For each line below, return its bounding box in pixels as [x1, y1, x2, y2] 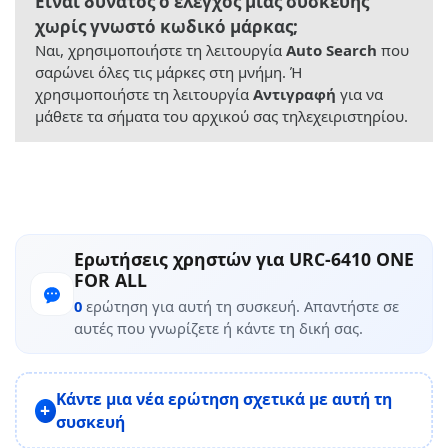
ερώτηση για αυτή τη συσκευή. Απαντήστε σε [82, 296, 399, 317]
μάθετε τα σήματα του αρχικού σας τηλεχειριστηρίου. [35, 106, 408, 127]
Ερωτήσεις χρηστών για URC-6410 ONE [74, 247, 414, 272]
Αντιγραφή [253, 84, 336, 105]
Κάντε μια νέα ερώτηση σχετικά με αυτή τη [55, 387, 392, 410]
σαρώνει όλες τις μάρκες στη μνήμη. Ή [35, 62, 302, 83]
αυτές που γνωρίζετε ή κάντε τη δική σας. [74, 318, 363, 339]
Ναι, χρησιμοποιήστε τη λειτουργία [35, 40, 286, 61]
